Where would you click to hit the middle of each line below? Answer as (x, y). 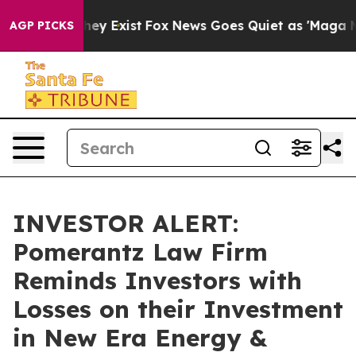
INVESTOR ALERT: (126, 223)
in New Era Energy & (140, 338)
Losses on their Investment (178, 309)
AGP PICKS (42, 25)
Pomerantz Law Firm (140, 252)
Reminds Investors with (157, 281)
